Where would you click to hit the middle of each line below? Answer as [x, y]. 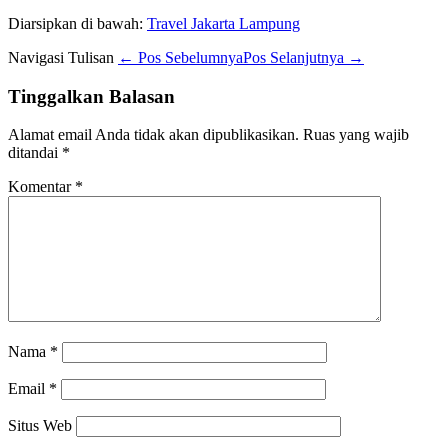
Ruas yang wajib [356, 135]
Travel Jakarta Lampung [223, 23]
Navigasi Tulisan [61, 57]
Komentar [41, 187]
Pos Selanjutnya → [303, 57]
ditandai [35, 153]
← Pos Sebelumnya [180, 57]
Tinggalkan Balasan [91, 96]
